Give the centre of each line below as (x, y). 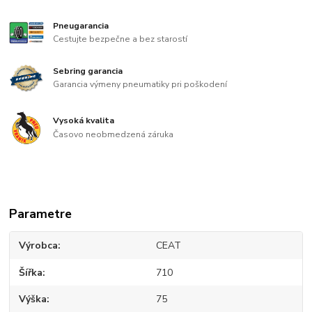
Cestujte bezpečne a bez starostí (120, 39)
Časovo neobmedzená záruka (114, 135)
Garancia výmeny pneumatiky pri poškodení (140, 85)
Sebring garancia (88, 71)
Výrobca (39, 246)
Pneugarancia (81, 25)
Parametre (41, 214)
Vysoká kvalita (84, 121)
